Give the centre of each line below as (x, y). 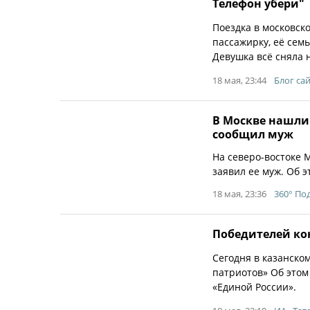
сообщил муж (253, 134)
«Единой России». (254, 287)
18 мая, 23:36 (239, 194)
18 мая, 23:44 (239, 80)
